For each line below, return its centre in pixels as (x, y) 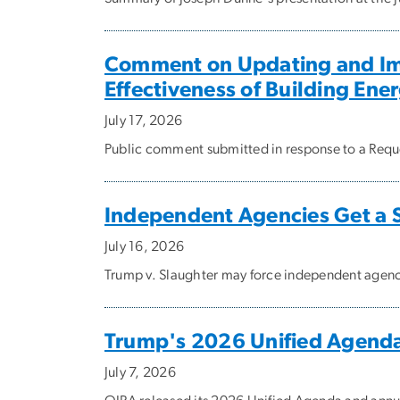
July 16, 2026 (145, 247)
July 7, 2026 (140, 373)
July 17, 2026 (144, 121)
